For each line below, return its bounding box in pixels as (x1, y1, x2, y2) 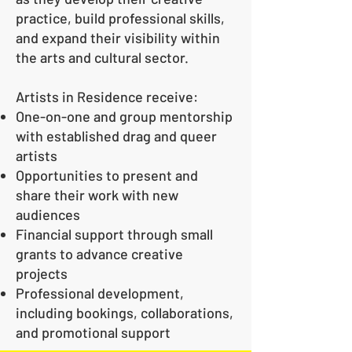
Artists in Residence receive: (16, 88, 198, 106)
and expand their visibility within (16, 29, 220, 47)
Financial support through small (16, 225, 213, 244)
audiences (16, 206, 80, 224)
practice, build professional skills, (16, 9, 225, 27)
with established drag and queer (16, 127, 217, 145)
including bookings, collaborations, (16, 304, 233, 322)
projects (16, 265, 68, 283)
